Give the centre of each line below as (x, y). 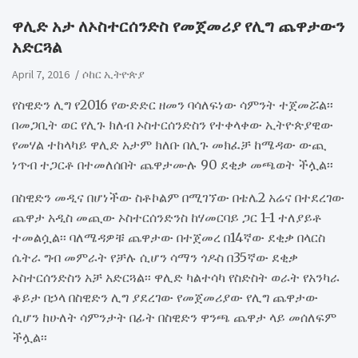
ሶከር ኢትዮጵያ (113, 74)
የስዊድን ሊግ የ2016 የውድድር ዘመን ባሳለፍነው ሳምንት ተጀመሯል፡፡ (173, 104)
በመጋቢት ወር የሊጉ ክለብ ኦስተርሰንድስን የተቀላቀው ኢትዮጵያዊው (173, 124)
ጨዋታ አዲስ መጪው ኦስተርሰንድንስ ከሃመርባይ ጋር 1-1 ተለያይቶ (167, 217)
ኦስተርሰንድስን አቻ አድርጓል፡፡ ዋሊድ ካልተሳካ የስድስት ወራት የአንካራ (176, 277)
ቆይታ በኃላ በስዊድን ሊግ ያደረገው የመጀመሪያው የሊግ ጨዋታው (165, 297)
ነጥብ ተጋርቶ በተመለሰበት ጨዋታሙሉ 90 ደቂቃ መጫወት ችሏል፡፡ (173, 164)
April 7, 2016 (41, 74)
